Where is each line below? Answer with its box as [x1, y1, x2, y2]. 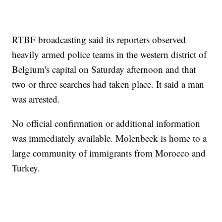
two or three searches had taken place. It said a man [12, 78, 205, 91]
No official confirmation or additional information [12, 117, 201, 130]
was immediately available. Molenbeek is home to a [12, 132, 207, 145]
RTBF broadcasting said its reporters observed [12, 33, 186, 46]
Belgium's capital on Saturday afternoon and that [12, 63, 196, 76]
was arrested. [12, 93, 60, 106]
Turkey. [12, 162, 41, 174]
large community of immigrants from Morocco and [12, 147, 206, 160]
